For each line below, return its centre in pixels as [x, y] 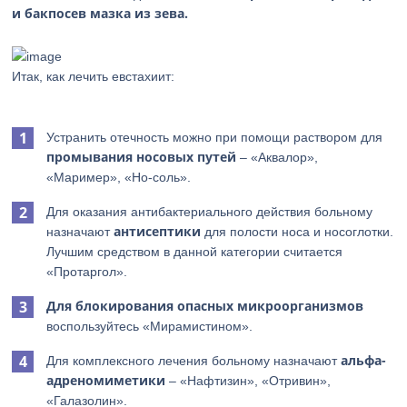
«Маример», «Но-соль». [119, 177]
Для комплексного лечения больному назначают [194, 361]
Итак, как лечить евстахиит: [94, 76]
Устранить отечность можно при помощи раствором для [215, 137]
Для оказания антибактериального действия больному [210, 212]
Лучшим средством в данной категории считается [195, 252]
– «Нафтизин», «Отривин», [248, 381]
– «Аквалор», [278, 157]
